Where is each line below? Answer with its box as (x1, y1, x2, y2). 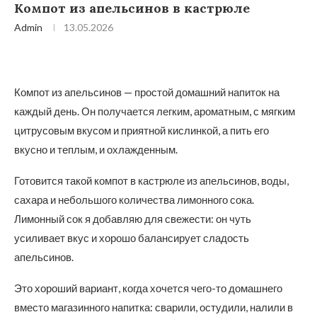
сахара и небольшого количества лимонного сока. (14, 193, 254, 206)
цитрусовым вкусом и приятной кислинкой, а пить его (14, 124, 269, 137)
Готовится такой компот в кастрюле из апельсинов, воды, (14, 174, 289, 187)
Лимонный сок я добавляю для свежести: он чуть (14, 212, 251, 225)
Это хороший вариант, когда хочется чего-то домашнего (14, 282, 282, 294)
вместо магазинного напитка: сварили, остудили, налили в (14, 301, 293, 313)
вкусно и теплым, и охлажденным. (14, 143, 178, 156)
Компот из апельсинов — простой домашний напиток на (14, 86, 279, 98)
